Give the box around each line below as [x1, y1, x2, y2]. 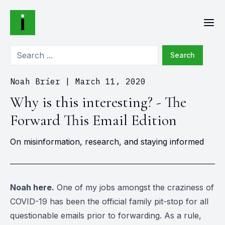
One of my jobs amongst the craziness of [54, 182, 214, 192]
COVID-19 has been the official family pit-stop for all [10, 196, 208, 206]
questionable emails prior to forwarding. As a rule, [10, 210, 201, 220]
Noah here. [10, 182, 54, 192]
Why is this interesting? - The [10, 93, 186, 111]
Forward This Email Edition [10, 111, 177, 130]
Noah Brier [10, 76, 60, 86]
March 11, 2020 [75, 76, 146, 86]
